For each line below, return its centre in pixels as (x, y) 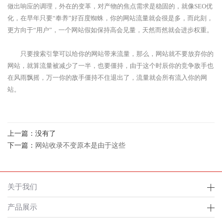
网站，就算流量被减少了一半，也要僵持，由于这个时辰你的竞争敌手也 (111, 66)
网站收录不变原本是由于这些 (80, 145)
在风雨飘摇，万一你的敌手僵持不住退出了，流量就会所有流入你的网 (107, 78)
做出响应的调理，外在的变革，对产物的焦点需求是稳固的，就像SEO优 (110, 6)
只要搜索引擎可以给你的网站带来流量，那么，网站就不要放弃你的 (111, 54)
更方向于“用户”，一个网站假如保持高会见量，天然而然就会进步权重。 (110, 30)
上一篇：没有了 (32, 134)
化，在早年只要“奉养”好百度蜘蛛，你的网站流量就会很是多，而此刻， (110, 18)
